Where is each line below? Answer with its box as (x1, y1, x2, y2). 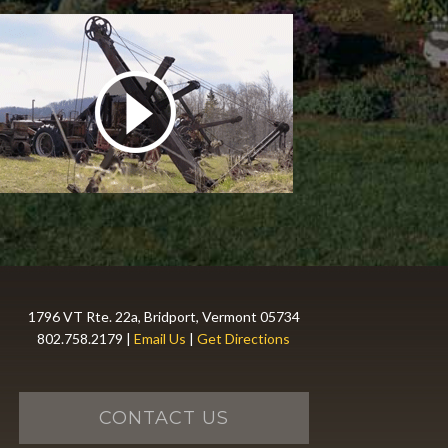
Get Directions (197, 330, 291, 347)
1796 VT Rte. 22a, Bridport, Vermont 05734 (27, 308, 300, 325)
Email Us (134, 330, 187, 347)
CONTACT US (98, 407, 229, 429)
